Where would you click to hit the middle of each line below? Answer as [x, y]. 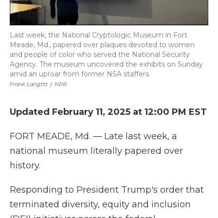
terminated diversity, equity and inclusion [100, 204]
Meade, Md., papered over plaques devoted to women [102, 45]
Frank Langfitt [29, 84]
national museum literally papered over [96, 151]
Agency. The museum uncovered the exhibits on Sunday [106, 64]
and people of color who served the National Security [100, 54]
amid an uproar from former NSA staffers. [80, 74]
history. [25, 165]
